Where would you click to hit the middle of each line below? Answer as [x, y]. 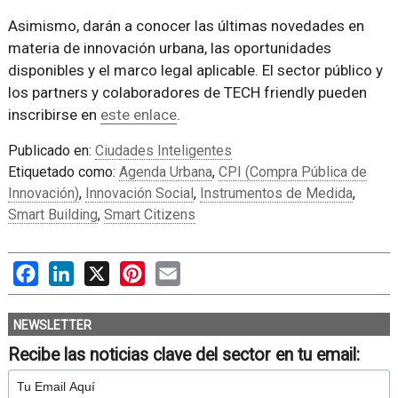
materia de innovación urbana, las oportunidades [169, 48]
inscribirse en [54, 115]
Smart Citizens [149, 215]
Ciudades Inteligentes [163, 151]
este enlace [138, 115]
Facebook [68, 270]
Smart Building [52, 215]
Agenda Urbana [165, 172]
